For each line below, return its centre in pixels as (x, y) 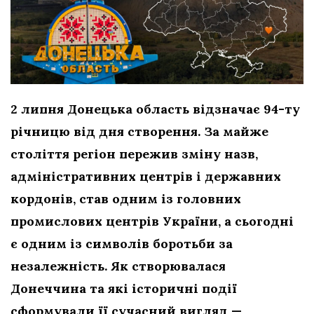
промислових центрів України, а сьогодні (152, 221)
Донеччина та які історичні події (124, 288)
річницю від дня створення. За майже (139, 131)
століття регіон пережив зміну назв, (134, 153)
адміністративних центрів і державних (146, 176)
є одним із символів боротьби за (122, 243)
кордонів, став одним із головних (126, 198)
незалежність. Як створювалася (118, 266)
